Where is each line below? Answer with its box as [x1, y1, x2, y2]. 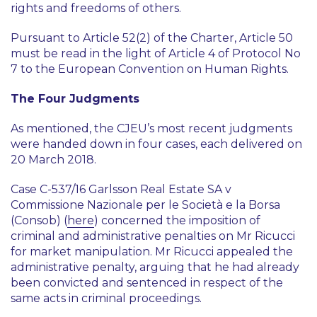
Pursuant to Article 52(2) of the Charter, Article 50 [11, 31, 293, 45]
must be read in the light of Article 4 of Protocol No [11, 47, 301, 60]
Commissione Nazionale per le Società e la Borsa [11, 198, 280, 212]
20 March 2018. [11, 153, 96, 166]
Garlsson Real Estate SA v [88, 183, 231, 196]
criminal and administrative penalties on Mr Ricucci [11, 229, 295, 243]
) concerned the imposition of [94, 214, 260, 227]
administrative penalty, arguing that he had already [11, 260, 299, 274]
